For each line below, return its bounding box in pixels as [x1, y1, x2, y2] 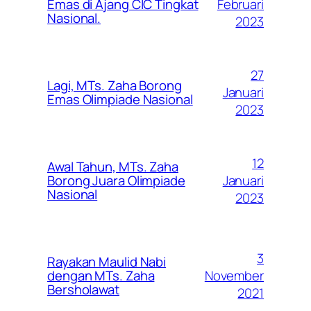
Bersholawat [47, 280, 119, 299]
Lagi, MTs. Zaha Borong [47, 76, 182, 95]
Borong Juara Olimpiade [47, 171, 185, 190]
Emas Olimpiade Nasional [47, 90, 193, 109]
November [204, 266, 264, 285]
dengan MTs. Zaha [47, 267, 155, 285]
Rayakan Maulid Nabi [47, 253, 167, 271]
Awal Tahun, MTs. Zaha [47, 158, 178, 176]
